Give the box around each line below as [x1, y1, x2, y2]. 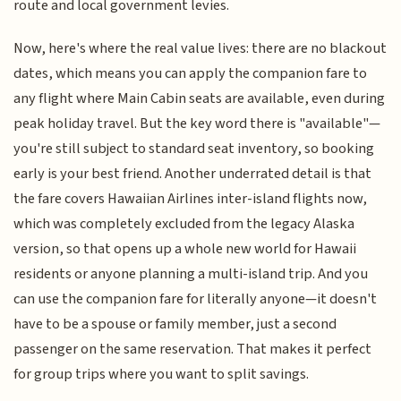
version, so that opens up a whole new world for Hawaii [13, 238, 357, 260]
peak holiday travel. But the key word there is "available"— [13, 113, 381, 135]
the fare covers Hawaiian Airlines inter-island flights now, [13, 188, 368, 210]
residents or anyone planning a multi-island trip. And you [13, 263, 369, 286]
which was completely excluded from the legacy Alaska [13, 213, 355, 235]
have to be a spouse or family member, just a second [13, 313, 337, 336]
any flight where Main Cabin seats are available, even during [13, 88, 386, 110]
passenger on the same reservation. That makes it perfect [13, 338, 372, 361]
